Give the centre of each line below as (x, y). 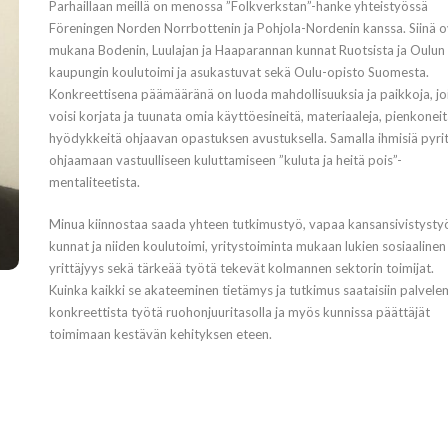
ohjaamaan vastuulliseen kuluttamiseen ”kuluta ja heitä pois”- (225, 160)
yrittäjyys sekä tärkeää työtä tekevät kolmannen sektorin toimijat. (241, 268)
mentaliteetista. (94, 182)
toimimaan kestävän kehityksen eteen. (160, 334)
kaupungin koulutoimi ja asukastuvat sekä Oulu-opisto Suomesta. (238, 72)
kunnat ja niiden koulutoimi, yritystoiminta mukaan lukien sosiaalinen (247, 246)
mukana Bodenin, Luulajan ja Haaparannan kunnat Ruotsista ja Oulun (246, 50)
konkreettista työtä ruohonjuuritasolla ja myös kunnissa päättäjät (239, 312)
